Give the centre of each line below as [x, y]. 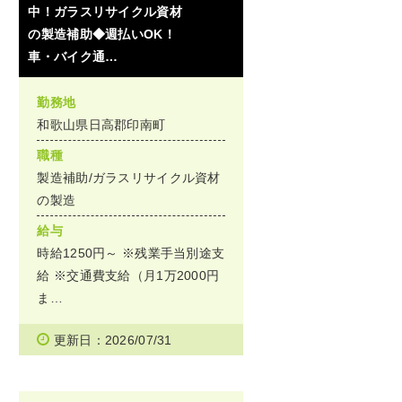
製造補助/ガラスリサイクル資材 [129, 178]
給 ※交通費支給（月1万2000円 [128, 276]
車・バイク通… [73, 57]
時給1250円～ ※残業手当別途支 [131, 253]
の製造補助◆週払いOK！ [102, 35]
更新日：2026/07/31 [113, 341]
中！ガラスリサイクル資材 [105, 12]
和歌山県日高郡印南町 [101, 125]
